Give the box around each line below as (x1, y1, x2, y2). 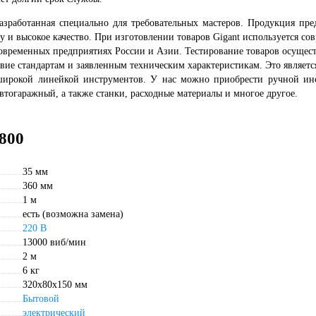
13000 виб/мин (23, 237, 86, 248)
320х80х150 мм (23, 279, 87, 290)
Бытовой (23, 293, 59, 304)
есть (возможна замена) (23, 209, 123, 219)
